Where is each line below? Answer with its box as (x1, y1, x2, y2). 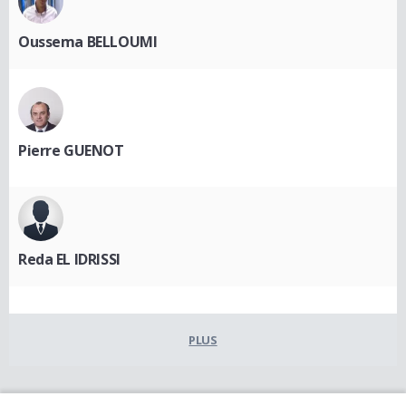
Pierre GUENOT (18, 140, 124, 160)
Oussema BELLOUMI (18, 31, 158, 52)
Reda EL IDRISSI (18, 248, 121, 269)
